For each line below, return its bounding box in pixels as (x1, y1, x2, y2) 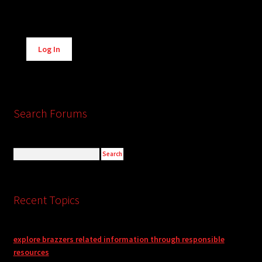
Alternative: (26, 33, 67, 44)
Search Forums (13, 106, 87, 121)
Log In (38, 43, 61, 54)
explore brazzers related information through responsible (13, 234, 225, 245)
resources (13, 247, 49, 258)
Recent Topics (13, 192, 80, 207)
